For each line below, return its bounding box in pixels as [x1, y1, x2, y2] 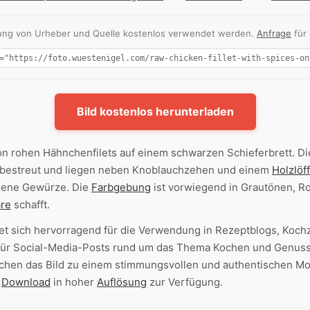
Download [1, 275, 51, 289]
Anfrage [257, 28, 291, 39]
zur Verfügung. [147, 275, 223, 289]
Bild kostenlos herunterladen [76, 104, 234, 119]
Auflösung [97, 275, 147, 289]
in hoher [51, 275, 97, 289]
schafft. [11, 198, 50, 212]
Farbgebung [91, 181, 151, 194]
